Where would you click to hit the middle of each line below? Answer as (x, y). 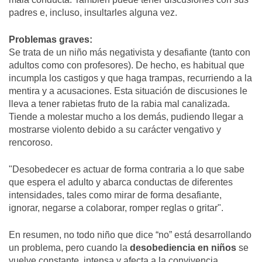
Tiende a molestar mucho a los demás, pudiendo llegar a (126, 117)
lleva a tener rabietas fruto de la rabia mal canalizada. (119, 104)
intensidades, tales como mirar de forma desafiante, (115, 195)
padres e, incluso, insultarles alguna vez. (93, 13)
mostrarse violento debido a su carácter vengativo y (115, 130)
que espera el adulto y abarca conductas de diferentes (121, 182)
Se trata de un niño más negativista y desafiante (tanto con (130, 53)
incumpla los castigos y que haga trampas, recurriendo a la (130, 78)
